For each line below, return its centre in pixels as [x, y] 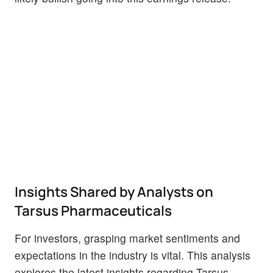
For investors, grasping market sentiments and [127, 238]
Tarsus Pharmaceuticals [93, 211]
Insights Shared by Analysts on [114, 192]
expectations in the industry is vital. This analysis [133, 255]
